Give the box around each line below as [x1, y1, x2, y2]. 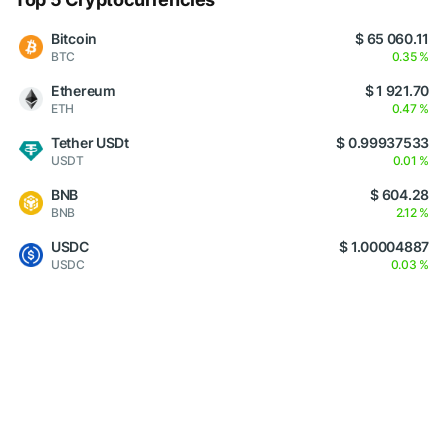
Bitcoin [51, 30, 98, 48]
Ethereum [51, 82, 116, 100]
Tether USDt [51, 134, 129, 152]
